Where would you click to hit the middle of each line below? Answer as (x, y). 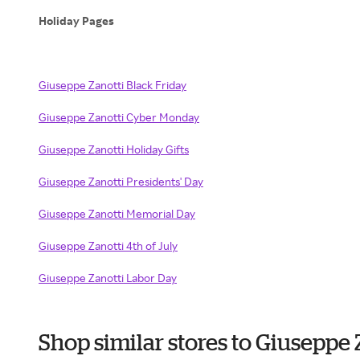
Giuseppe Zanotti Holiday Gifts (114, 149)
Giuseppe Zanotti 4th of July (108, 245)
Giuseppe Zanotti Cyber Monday (119, 117)
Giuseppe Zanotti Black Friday (112, 85)
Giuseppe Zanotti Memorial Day (117, 213)
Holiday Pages (78, 20)
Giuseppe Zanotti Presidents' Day (121, 181)
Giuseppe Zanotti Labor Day (108, 278)
